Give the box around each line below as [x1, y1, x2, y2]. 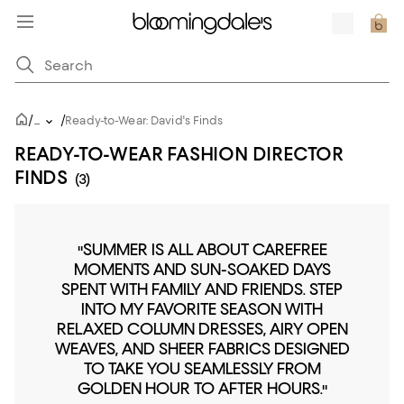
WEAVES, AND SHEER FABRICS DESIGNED [54, 338, 350, 359]
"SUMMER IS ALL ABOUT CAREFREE [77, 239, 327, 260]
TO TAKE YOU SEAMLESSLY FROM [83, 358, 321, 379]
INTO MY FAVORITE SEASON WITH [81, 298, 323, 319]
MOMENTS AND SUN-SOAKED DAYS [73, 259, 331, 280]
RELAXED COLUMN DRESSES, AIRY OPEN [56, 318, 348, 339]
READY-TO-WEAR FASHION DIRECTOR [14, 142, 344, 165]
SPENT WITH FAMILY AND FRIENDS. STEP [61, 279, 343, 299]
